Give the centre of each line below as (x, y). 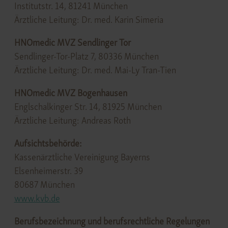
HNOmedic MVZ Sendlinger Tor (72, 42)
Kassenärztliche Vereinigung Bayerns (82, 157)
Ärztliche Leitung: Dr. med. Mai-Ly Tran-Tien (95, 70)
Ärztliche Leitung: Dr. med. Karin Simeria (89, 19)
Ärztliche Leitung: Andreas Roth (72, 120)
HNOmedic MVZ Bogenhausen (70, 93)
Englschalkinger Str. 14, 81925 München (88, 106)
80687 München (44, 184)
